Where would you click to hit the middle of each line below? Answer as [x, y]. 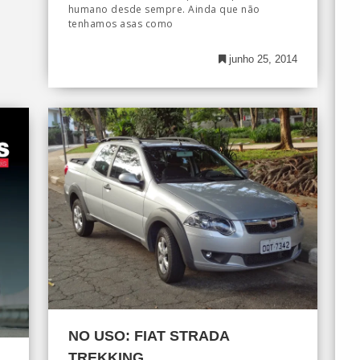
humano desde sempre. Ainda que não [164, 9]
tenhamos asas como [121, 23]
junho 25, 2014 [261, 59]
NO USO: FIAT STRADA [148, 335]
